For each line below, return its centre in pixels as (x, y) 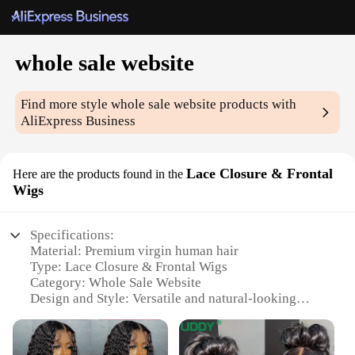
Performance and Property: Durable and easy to (163, 330)
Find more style (66, 105)
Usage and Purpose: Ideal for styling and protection (175, 315)
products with (257, 105)
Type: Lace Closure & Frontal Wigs (129, 267)
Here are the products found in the (98, 174)
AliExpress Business (78, 121)
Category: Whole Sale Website (116, 283)
